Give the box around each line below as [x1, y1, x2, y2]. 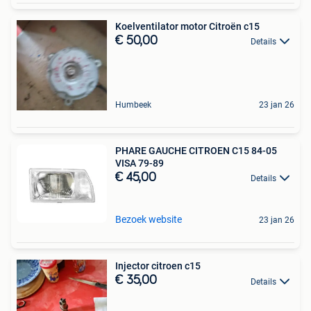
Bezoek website [115, 214, 182, 226]
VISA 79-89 [115, 157, 164, 169]
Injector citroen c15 [115, 260, 201, 272]
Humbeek [115, 99, 151, 110]
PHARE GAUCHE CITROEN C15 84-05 [115, 144, 277, 156]
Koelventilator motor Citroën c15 [115, 20, 260, 32]
